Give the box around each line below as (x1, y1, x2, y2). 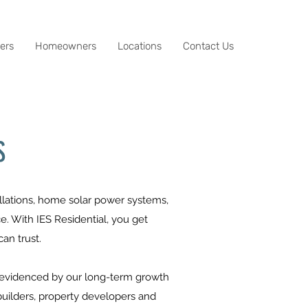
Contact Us (183, 40, 234, 52)
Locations (118, 40, 162, 52)
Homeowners (35, 40, 96, 52)
